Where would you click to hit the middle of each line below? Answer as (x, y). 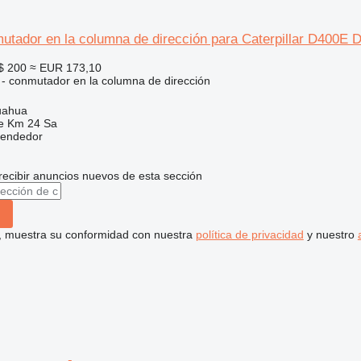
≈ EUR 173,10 (65, 67)
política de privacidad (249, 234)
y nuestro (330, 234)
